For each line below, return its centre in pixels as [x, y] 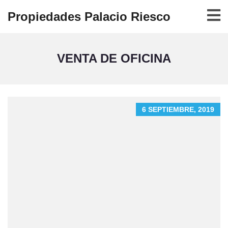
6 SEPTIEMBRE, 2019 [178, 109]
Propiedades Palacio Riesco [89, 17]
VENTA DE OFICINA [114, 58]
